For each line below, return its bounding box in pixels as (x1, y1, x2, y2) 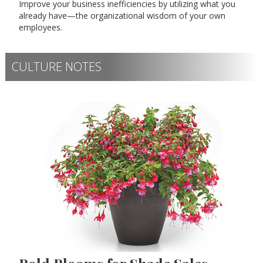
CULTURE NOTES (12, 59, 102, 75)
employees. (19, 22, 62, 33)
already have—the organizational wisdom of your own (19, 10, 225, 22)
